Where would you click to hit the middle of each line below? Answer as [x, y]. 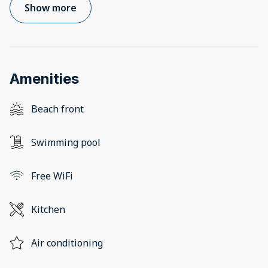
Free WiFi [52, 176]
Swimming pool [66, 143]
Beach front [57, 109]
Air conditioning [67, 243]
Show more [51, 8]
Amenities [44, 79]
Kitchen [48, 210]
